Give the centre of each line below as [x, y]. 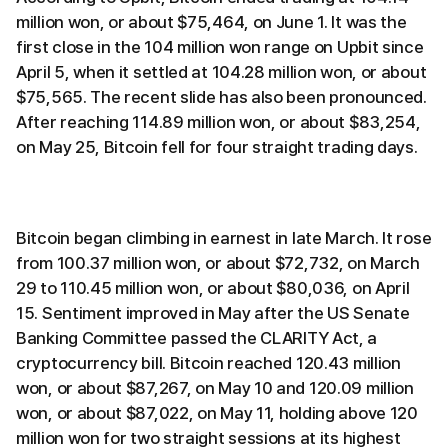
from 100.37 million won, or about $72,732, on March [218, 263]
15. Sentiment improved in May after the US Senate [213, 313]
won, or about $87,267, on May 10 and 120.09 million [215, 388]
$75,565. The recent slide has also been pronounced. [221, 97]
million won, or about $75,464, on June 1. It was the [211, 22]
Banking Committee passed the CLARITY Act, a [197, 338]
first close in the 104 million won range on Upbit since [220, 47]
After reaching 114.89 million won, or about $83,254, [218, 122]
